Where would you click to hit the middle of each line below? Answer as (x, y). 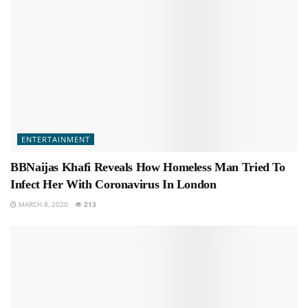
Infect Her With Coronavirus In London (113, 185)
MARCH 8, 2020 (42, 205)
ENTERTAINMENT (56, 140)
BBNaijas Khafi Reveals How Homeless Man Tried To (148, 167)
